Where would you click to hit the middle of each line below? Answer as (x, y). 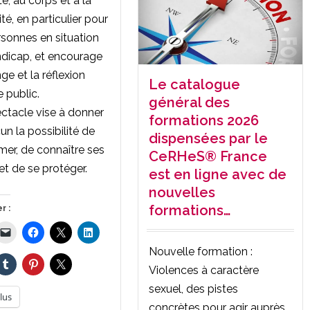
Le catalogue (194, 84)
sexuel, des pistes (193, 289)
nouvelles (182, 192)
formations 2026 (204, 120)
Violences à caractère (204, 270)
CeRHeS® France (208, 156)
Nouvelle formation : (201, 251)
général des (189, 102)
